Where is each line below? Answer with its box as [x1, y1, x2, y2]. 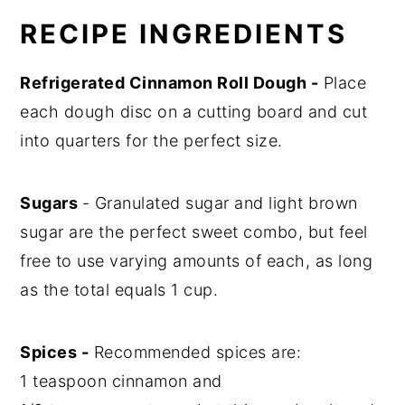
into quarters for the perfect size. [20, 130, 283, 150]
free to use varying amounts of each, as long [20, 250, 373, 270]
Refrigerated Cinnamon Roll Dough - [20, 72, 319, 92]
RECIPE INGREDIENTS [20, 17, 348, 50]
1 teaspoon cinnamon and [20, 371, 222, 391]
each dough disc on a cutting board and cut [20, 101, 368, 121]
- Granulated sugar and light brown [81, 193, 358, 212]
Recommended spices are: [89, 342, 302, 362]
